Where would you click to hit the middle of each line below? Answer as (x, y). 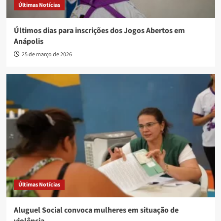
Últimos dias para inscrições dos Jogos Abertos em (99, 31)
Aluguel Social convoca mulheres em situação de (96, 210)
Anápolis (28, 42)
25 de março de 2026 (47, 55)
